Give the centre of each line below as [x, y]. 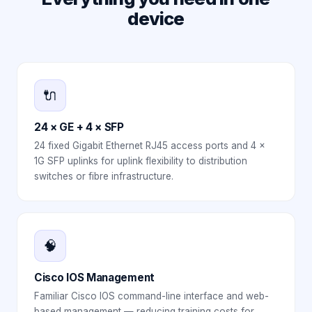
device [156, 18]
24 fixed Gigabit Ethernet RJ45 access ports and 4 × [150, 146]
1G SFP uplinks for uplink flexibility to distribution [141, 161]
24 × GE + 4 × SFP [79, 127]
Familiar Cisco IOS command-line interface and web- [151, 296]
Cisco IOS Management [94, 278]
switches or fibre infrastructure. [104, 176]
